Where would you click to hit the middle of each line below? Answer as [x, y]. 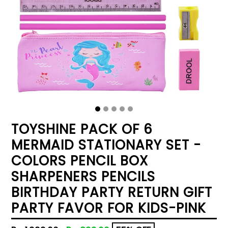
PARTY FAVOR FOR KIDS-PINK [109, 208]
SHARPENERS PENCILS [83, 177]
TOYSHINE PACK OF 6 [82, 129]
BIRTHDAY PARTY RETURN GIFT [112, 192]
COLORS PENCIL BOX [80, 161]
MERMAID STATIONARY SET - [106, 145]
